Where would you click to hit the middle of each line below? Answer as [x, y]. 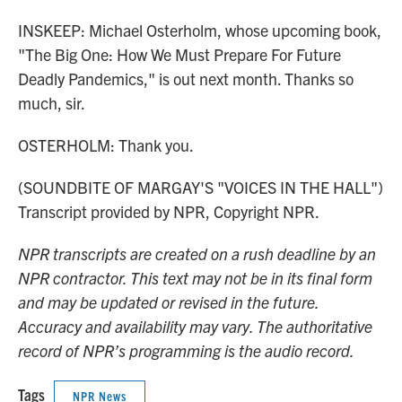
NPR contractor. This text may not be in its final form [195, 278]
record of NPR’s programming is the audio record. [186, 350]
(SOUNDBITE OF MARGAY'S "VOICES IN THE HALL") [201, 187]
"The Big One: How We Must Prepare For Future [179, 54]
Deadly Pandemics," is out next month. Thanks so [186, 79]
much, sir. [52, 103]
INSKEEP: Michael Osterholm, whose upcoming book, [200, 30]
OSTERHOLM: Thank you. [106, 145]
